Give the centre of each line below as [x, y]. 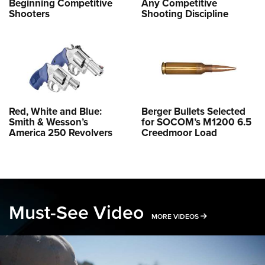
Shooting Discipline [185, 14]
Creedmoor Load [179, 132]
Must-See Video [76, 212]
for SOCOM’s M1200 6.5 [196, 122]
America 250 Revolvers [61, 132]
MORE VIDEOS [175, 216]
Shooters [29, 14]
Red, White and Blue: [55, 111]
